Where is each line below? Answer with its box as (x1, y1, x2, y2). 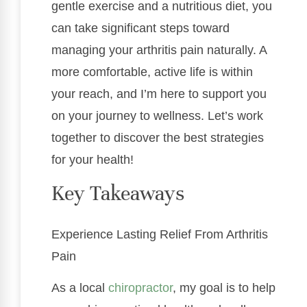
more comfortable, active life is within (51, 65, 253, 79)
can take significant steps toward (51, 21, 230, 36)
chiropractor (108, 281, 173, 295)
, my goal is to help (173, 281, 275, 295)
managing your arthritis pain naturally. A (51, 43, 267, 58)
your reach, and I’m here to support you (51, 87, 267, 101)
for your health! (51, 153, 134, 167)
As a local (51, 281, 108, 295)
